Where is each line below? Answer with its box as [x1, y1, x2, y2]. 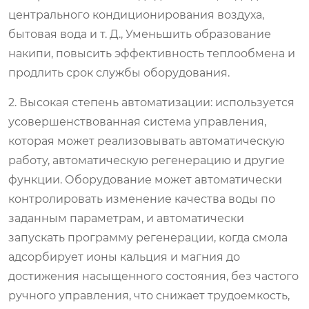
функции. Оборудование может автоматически [8, 172, 282, 186]
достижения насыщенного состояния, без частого [8, 269, 299, 283]
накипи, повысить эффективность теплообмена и [8, 46, 295, 60]
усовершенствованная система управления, [8, 114, 266, 128]
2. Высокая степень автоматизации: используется [8, 95, 295, 109]
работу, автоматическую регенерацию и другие [8, 153, 285, 167]
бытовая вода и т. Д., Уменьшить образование [8, 27, 271, 41]
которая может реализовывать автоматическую [8, 134, 285, 148]
